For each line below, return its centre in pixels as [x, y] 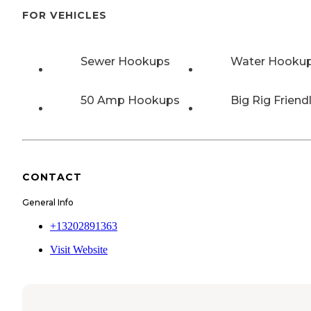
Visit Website [79, 249]
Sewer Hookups [125, 62]
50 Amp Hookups [130, 101]
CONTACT [52, 177]
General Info [48, 202]
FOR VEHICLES [65, 15]
